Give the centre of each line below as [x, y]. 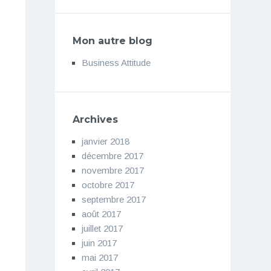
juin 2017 [99, 243]
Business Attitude [116, 62]
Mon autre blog [112, 41]
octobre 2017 [108, 184]
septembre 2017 [113, 199]
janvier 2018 [105, 141]
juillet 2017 [102, 228]
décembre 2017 [112, 155]
